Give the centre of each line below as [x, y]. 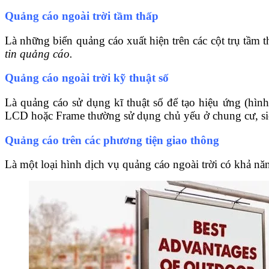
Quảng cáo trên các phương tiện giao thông [112, 140]
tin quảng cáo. [39, 53]
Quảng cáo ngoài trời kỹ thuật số [87, 78]
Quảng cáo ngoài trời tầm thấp [82, 16]
